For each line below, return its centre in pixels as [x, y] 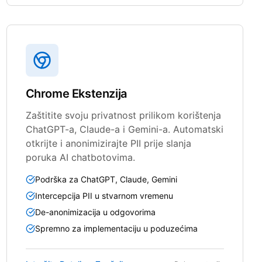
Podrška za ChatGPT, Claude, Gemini [106, 179]
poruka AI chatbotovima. [80, 157]
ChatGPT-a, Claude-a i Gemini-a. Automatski [124, 129]
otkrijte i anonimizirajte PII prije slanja [108, 143]
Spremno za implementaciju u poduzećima [116, 228]
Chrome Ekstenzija [76, 93]
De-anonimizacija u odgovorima [95, 212]
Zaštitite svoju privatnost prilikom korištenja [123, 115]
